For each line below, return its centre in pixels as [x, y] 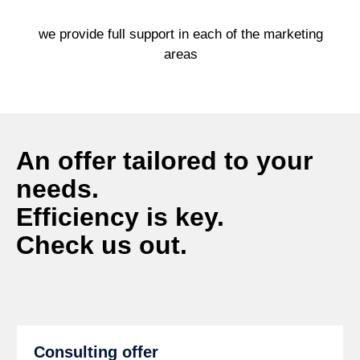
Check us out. [102, 245]
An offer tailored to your [165, 160]
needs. [58, 188]
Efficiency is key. [121, 217]
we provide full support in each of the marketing [180, 34]
